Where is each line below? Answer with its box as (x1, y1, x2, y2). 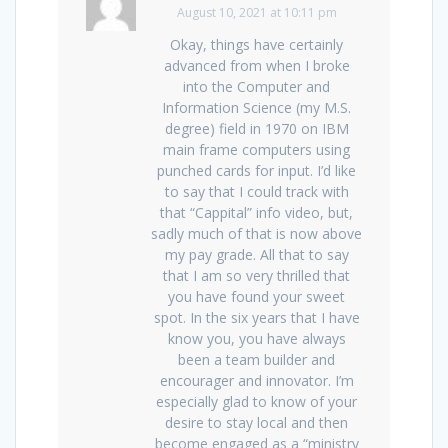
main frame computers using (163, 139, 350, 159)
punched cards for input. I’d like (157, 160, 356, 180)
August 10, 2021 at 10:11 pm (176, 3, 337, 21)
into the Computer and (183, 76, 330, 96)
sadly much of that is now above (151, 223, 362, 243)
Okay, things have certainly (170, 34, 343, 54)
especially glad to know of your (156, 391, 357, 411)
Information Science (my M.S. (162, 97, 351, 117)
